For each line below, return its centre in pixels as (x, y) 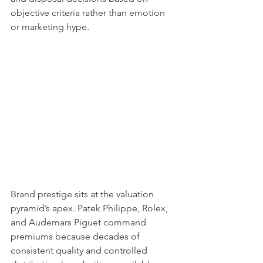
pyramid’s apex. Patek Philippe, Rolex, (90, 208)
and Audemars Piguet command (80, 222)
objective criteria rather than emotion (89, 13)
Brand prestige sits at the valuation (83, 194)
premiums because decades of (76, 236)
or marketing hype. (50, 27)
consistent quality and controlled (80, 250)
